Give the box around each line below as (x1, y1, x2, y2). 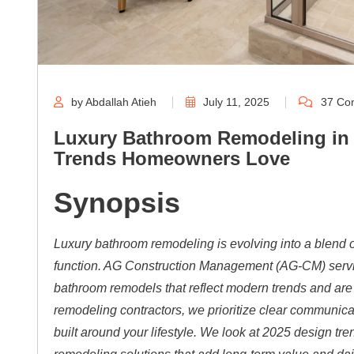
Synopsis (54, 186, 180, 220)
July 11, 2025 (203, 96, 269, 109)
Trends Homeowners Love (54, 148, 290, 170)
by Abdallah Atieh (71, 96, 156, 109)
